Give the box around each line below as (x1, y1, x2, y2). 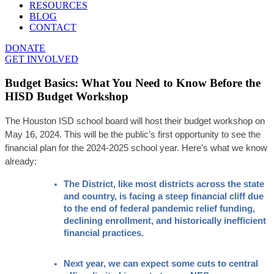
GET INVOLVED (5, 54, 78, 64)
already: (5, 157, 37, 167)
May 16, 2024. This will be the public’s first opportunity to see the (5, 130, 261, 140)
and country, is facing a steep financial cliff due (64, 191, 264, 202)
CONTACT (29, 22, 76, 32)
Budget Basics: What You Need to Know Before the (5, 76, 261, 89)
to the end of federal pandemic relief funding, (64, 204, 255, 214)
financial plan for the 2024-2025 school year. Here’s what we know (5, 143, 267, 154)
